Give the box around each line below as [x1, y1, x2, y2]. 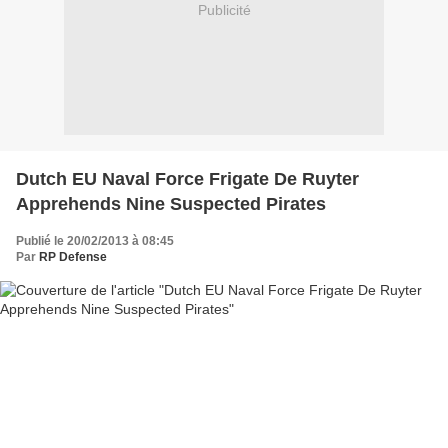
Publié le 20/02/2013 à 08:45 [16, 234, 174, 249]
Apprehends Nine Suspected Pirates [16, 194, 326, 215]
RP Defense [39, 250, 107, 265]
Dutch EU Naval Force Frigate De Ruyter [16, 169, 359, 190]
